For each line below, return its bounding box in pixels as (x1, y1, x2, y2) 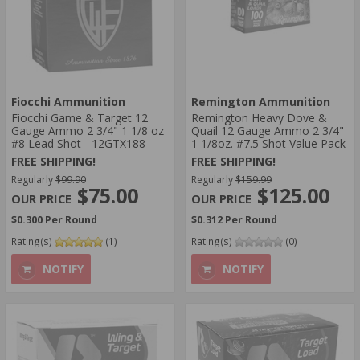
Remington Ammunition (191, 93, 330, 109)
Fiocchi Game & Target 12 (11, 109, 148, 125)
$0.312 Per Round (191, 212, 277, 227)
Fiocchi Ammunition (11, 93, 125, 109)
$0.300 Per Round (11, 212, 97, 227)
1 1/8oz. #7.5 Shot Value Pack (191, 135, 346, 151)
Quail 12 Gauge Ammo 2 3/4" (191, 122, 344, 138)
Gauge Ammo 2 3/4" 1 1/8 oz (11, 122, 164, 138)
